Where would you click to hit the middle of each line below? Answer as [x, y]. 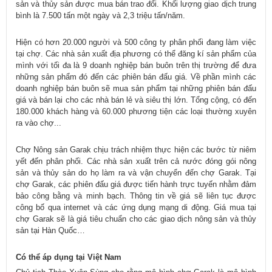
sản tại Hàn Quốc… [50, 231]
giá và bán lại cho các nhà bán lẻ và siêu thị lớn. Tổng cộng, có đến [136, 100]
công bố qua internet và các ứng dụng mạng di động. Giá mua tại [136, 208]
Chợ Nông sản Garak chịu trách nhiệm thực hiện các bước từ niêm [136, 150]
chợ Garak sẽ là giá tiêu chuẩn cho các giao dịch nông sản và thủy [136, 219]
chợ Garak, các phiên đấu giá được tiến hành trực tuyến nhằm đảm [136, 185]
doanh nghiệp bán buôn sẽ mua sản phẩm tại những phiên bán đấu [136, 89]
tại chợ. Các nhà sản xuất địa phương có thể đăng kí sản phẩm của [136, 54]
